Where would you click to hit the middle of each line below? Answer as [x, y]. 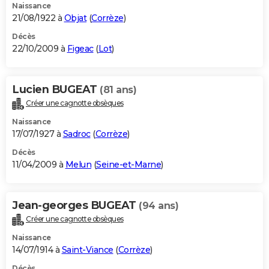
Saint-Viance [87, 249]
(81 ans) [118, 90]
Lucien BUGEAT [56, 90]
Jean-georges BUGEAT [75, 205]
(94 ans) [159, 205]
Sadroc [77, 134]
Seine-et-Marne [128, 164]
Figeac [80, 49]
